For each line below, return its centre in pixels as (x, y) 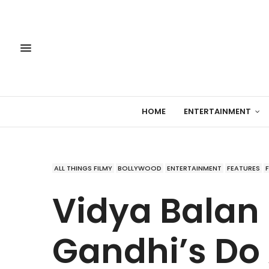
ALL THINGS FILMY (83, 168)
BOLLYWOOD (140, 168)
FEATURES (243, 168)
